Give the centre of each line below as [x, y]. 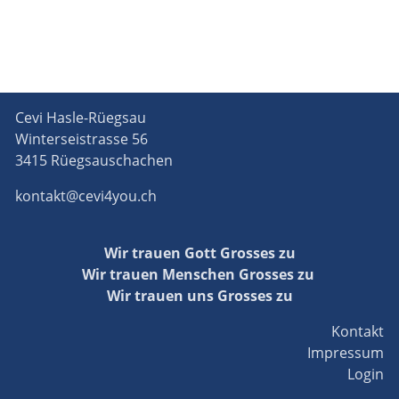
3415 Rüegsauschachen [94, 161]
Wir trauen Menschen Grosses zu [199, 275]
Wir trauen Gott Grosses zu [199, 253]
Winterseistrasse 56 [81, 139]
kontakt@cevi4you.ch [86, 196]
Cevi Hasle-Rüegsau [81, 118]
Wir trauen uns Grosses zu [199, 296]
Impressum [346, 353]
